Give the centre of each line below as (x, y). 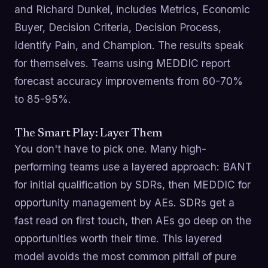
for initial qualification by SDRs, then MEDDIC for (133, 184)
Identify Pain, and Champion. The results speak (129, 45)
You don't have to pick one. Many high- (110, 148)
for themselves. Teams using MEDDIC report (122, 63)
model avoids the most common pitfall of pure (125, 256)
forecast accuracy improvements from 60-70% (129, 81)
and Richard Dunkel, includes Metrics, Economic (132, 9)
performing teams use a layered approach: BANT (133, 166)
